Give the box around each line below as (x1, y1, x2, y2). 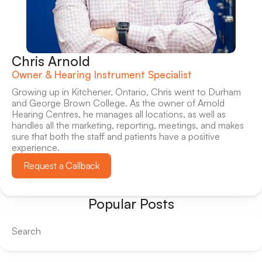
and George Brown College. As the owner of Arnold (12, 97, 225, 109)
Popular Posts (88, 195, 174, 212)
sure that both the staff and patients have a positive (12, 130, 220, 142)
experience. (12, 142, 60, 153)
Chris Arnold (12, 53, 90, 70)
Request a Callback (23, 160, 100, 171)
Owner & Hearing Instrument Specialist (12, 68, 192, 81)
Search (12, 225, 41, 237)
